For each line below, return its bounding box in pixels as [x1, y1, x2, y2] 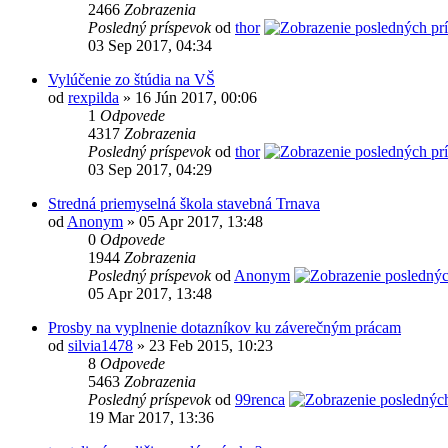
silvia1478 [68, 337, 133, 355]
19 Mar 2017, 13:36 [88, 409, 214, 427]
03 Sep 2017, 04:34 [88, 37, 212, 55]
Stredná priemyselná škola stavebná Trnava [48, 195, 320, 213]
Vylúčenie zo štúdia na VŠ [48, 71, 215, 89]
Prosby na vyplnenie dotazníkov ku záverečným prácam [48, 319, 401, 337]
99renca [235, 391, 285, 409]
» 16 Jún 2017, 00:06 [119, 89, 257, 107]
